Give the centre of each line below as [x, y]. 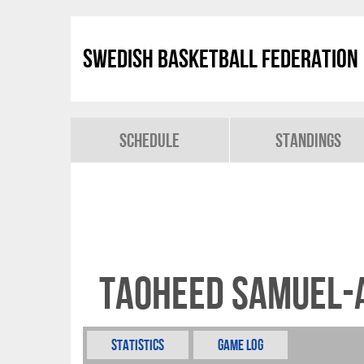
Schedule [150, 140]
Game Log [240, 345]
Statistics [138, 345]
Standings [309, 140]
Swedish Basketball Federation [221, 58]
